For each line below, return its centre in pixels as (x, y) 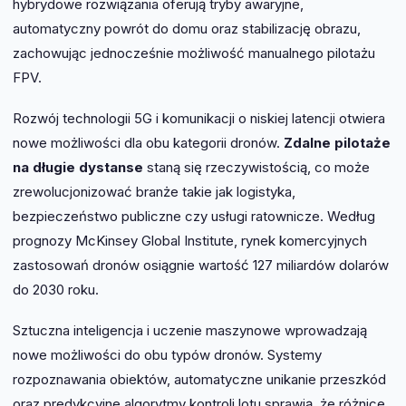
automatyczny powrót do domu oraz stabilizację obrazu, (187, 29)
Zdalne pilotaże (337, 143)
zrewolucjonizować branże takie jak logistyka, (154, 192)
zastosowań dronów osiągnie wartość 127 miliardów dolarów (201, 266)
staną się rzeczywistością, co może (256, 168)
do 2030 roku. (56, 290)
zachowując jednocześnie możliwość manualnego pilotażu (194, 53)
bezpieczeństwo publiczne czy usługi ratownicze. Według (194, 217)
